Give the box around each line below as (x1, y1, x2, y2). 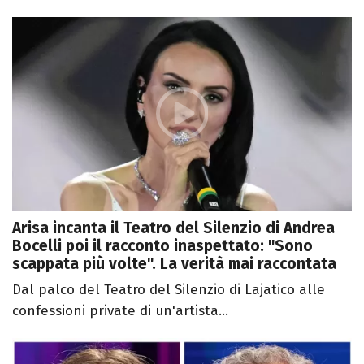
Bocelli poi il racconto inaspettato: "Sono (12, 236, 313, 255)
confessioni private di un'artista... (12, 301, 228, 319)
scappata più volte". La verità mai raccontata (12, 253, 336, 273)
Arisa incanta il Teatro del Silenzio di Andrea (12, 218, 335, 237)
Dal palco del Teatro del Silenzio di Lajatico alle (12, 280, 325, 298)
